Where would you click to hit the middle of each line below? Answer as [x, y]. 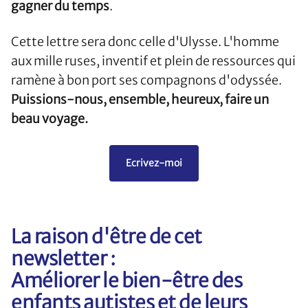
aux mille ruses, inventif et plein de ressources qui [153, 61]
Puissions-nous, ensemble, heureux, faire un [140, 100]
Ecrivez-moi [154, 163]
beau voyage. [49, 119]
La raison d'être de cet [107, 237]
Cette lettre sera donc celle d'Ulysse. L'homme [145, 42]
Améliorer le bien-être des [126, 281]
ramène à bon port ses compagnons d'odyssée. [146, 80]
